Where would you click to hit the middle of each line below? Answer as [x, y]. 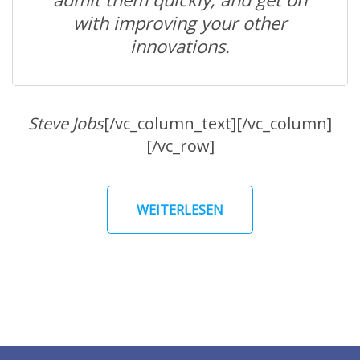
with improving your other [180, 23]
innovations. [180, 46]
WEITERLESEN [180, 210]
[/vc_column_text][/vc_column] [218, 124]
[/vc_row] [180, 146]
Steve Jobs [66, 124]
